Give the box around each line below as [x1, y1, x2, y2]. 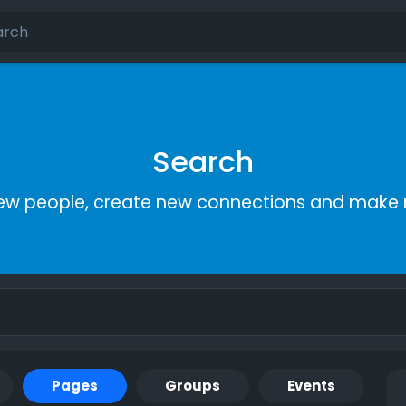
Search [152, 141, 254, 182]
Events [286, 376, 335, 396]
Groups [164, 376, 220, 396]
